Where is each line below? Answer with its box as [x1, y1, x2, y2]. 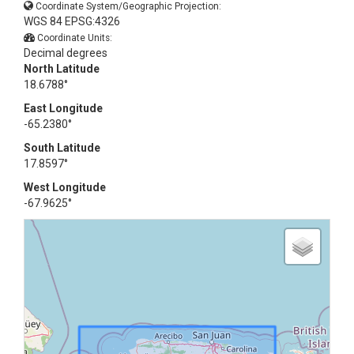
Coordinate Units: [37, 32, 112, 43]
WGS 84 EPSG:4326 [24, 15, 120, 28]
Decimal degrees [24, 47, 107, 59]
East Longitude [24, 102, 103, 115]
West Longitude [24, 181, 106, 194]
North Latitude [24, 62, 100, 75]
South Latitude [24, 141, 100, 154]
